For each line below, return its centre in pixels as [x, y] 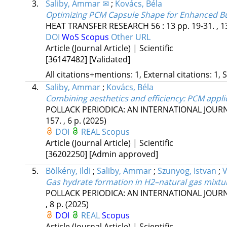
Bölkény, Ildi [68, 171]
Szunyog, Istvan [187, 171]
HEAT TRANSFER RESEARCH [97, 26]
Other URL [130, 37]
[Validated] [109, 60]
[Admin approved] [123, 154]
